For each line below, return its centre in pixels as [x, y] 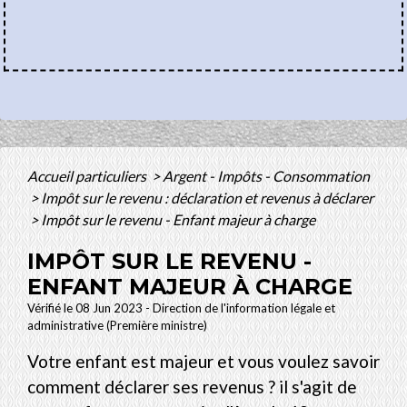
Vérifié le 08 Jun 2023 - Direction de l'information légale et [181, 308]
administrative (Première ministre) [117, 326]
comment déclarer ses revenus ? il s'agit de [192, 387]
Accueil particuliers [88, 176]
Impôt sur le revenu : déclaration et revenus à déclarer [207, 198]
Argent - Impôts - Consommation [266, 176]
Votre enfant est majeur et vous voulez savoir [203, 362]
